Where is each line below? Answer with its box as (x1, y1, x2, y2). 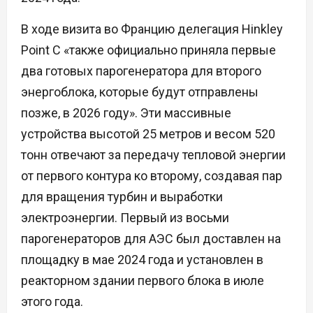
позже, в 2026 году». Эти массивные (21, 105, 231, 121)
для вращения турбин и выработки (21, 189, 223, 205)
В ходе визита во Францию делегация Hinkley (21, 22, 283, 37)
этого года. (21, 294, 83, 310)
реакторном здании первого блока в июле (21, 273, 264, 289)
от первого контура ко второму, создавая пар (21, 168, 282, 184)
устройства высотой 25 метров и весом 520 (21, 126, 275, 142)
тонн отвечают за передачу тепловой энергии (21, 147, 286, 163)
